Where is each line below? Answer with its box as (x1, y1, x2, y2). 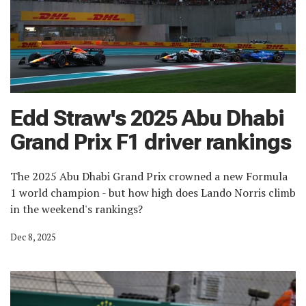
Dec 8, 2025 (10, 230, 56, 243)
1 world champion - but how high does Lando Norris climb (10, 184, 296, 200)
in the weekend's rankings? (10, 201, 143, 217)
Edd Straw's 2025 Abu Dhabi (10, 105, 284, 131)
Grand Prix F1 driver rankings (10, 128, 291, 155)
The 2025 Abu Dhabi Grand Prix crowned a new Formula (10, 168, 288, 184)
